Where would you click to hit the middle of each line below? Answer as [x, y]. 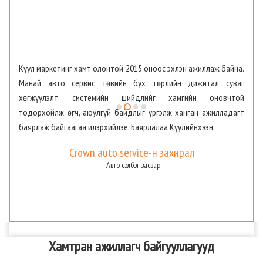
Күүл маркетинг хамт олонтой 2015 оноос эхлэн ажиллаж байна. [131, 68]
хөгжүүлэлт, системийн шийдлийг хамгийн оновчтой [131, 98]
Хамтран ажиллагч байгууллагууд [131, 247]
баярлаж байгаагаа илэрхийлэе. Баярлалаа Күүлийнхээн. [117, 127]
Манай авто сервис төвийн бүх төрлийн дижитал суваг [131, 83]
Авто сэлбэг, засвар [133, 165]
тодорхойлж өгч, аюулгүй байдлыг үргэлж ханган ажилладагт [131, 112]
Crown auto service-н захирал [131, 153]
